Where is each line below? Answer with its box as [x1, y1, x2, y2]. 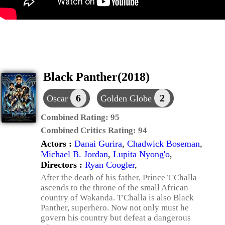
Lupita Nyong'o [113, 149, 170, 159]
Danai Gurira [74, 139, 122, 149]
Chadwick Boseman [127, 139, 200, 149]
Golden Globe [100, 93, 154, 103]
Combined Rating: [41, 113, 110, 122]
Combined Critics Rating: [41, 126, 138, 135]
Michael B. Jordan [41, 149, 108, 159]
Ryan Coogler [85, 160, 135, 170]
